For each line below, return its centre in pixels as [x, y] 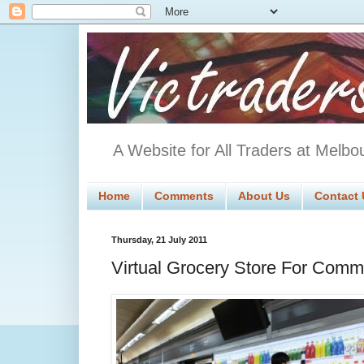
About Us [264, 196]
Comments [184, 196]
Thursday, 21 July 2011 [159, 239]
